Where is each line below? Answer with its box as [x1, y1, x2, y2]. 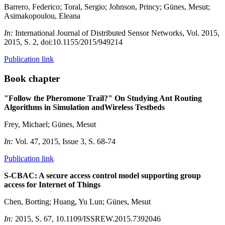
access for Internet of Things [4, 180, 100, 189]
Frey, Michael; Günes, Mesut [4, 120, 96, 129]
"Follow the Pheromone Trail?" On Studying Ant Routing [4, 93, 202, 102]
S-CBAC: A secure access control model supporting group [4, 171, 201, 180]
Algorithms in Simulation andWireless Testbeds [4, 102, 165, 111]
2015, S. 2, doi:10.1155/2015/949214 [4, 38, 123, 47]
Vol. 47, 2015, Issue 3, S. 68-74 [15, 137, 116, 146]
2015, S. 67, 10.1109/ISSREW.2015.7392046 [15, 214, 161, 223]
